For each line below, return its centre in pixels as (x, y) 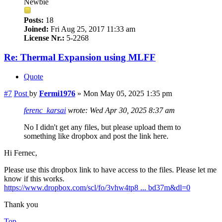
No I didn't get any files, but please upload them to (102, 127)
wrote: (78, 110)
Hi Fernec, (21, 153)
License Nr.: (44, 38)
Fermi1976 (57, 93)
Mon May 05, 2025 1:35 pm (128, 93)
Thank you (21, 204)
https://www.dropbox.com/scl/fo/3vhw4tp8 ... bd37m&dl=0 (97, 187)
